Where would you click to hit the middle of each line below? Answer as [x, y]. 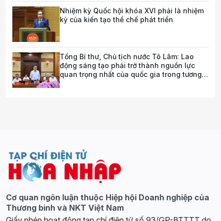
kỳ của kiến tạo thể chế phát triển [116, 20]
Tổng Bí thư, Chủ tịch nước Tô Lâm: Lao [127, 57]
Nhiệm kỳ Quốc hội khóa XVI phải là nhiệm [132, 11]
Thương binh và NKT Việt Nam [65, 208]
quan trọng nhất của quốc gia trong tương [131, 74]
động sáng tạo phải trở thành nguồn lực [127, 66]
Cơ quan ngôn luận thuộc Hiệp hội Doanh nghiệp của [108, 198]
